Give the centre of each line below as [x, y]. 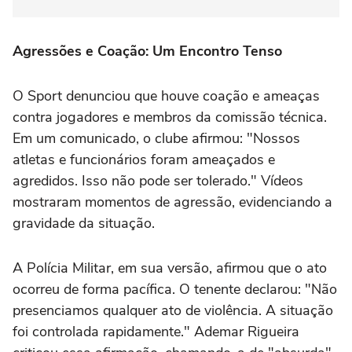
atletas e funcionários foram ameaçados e [144, 160]
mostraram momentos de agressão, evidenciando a [172, 202]
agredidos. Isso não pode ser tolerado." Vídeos [158, 181]
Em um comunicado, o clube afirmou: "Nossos [156, 139]
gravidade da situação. [84, 224]
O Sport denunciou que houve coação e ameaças [166, 96]
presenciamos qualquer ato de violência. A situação [173, 311]
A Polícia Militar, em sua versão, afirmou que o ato [170, 268]
